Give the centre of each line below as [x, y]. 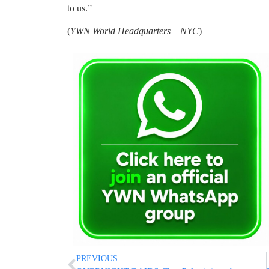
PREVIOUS [97, 259]
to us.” [80, 8]
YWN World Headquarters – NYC [134, 31]
